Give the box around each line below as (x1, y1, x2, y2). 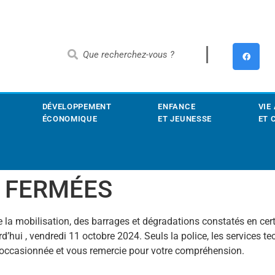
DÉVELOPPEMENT (42, 102, 112, 111)
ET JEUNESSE (158, 114, 212, 123)
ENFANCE (158, 102, 196, 111)
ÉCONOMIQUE (42, 114, 98, 123)
